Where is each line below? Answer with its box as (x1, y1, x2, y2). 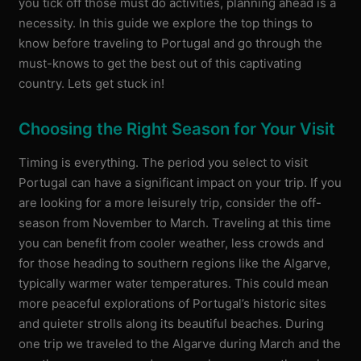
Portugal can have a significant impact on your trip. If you (19, 174, 342, 190)
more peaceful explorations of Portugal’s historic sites (19, 295, 327, 311)
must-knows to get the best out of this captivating (19, 56, 302, 72)
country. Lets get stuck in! (19, 76, 165, 92)
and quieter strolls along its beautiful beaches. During (19, 315, 325, 331)
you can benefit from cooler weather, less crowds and (19, 234, 325, 251)
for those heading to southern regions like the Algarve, (19, 255, 331, 271)
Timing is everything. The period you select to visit (19, 154, 309, 170)
